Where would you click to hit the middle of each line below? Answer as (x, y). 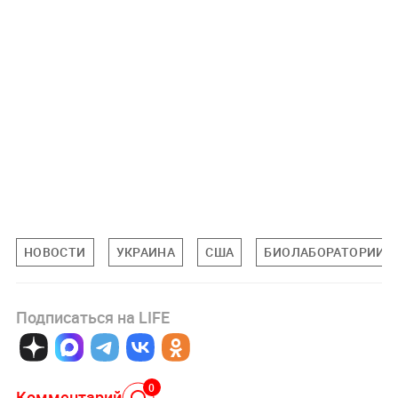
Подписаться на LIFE (92, 318)
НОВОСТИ (55, 252)
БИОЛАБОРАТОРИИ (325, 252)
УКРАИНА (146, 252)
